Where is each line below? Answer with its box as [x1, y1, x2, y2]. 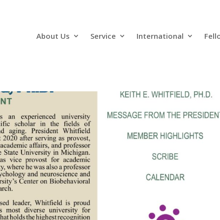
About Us [36, 31, 70, 41]
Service [90, 31, 116, 41]
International [136, 31, 184, 41]
